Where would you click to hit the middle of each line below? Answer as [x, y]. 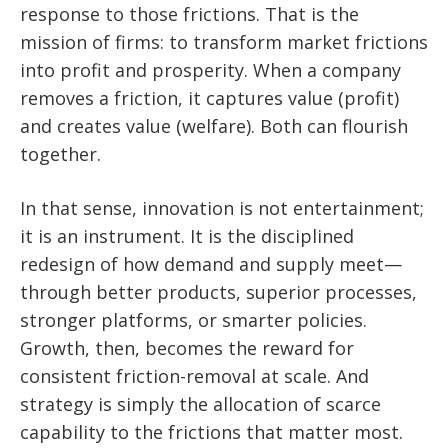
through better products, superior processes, [218, 292]
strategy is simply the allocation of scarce [200, 404]
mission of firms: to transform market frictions [224, 42]
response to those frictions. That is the [189, 14]
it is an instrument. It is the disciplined [187, 236]
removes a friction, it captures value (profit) [209, 98]
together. [60, 154]
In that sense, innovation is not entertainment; [222, 208]
